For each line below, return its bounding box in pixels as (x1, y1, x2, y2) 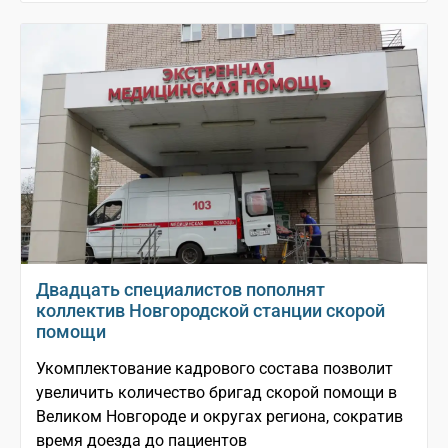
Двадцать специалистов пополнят (36, 279, 325, 301)
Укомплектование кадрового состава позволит (36, 359, 393, 379)
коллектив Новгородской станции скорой (36, 300, 385, 322)
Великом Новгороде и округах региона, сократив (36, 407, 403, 427)
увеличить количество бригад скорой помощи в (36, 383, 397, 403)
